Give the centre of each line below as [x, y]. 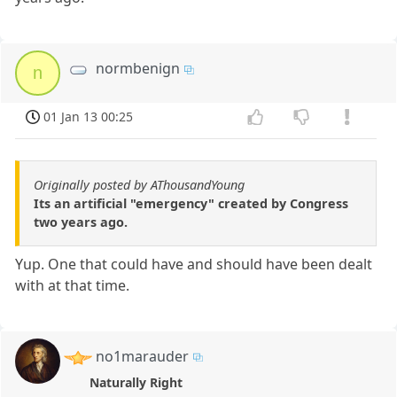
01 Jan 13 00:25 [89, 117]
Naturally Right [136, 383]
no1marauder [143, 357]
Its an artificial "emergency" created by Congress [191, 204]
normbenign [138, 69]
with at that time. [73, 286]
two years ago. [81, 222]
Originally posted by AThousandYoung [139, 185]
